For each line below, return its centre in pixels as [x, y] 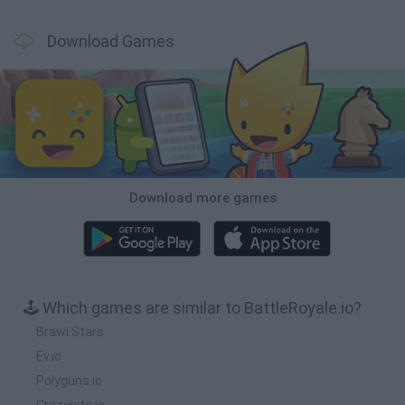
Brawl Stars [70, 331]
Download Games [111, 41]
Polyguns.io [69, 380]
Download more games [202, 198]
